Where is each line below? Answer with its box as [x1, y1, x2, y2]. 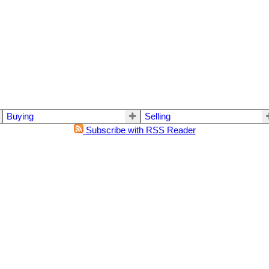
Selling [145, 111, 171, 121]
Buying [7, 111, 34, 121]
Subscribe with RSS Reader [83, 125, 196, 135]
